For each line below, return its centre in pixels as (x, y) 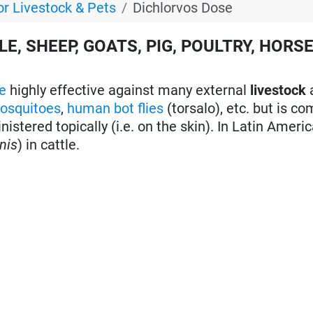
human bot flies (116, 108)
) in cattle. (49, 144)
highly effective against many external (129, 90)
